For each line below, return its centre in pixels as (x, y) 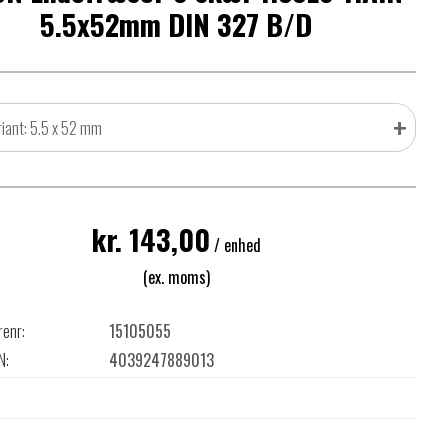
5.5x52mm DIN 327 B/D (176, 24)
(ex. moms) (176, 277)
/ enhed (235, 245)
